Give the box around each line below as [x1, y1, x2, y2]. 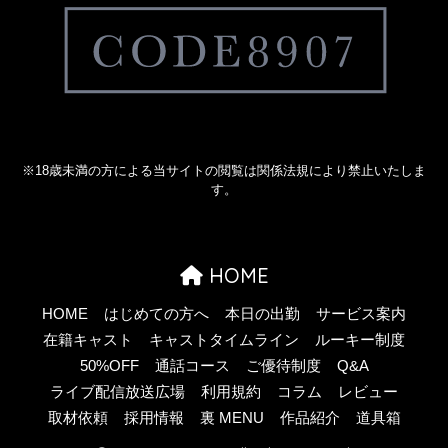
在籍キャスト [43, 331, 133, 348]
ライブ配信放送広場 [50, 383, 185, 400]
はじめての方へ [104, 305, 209, 322]
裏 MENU [199, 409, 264, 426]
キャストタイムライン [149, 331, 299, 348]
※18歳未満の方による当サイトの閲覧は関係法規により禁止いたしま [22, 164, 426, 179]
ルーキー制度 [315, 331, 405, 348]
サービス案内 [316, 305, 406, 322]
